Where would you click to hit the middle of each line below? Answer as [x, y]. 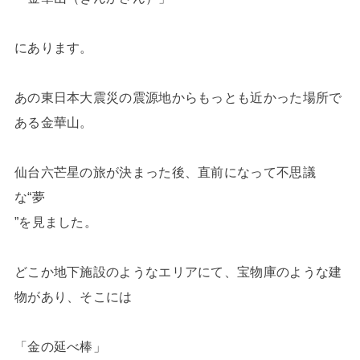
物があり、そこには [73, 296]
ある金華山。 [53, 122]
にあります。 [53, 47]
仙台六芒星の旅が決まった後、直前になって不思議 [165, 172]
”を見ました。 [56, 221]
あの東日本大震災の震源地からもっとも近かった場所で [178, 97]
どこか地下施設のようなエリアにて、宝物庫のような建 [178, 271]
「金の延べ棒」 [60, 346]
